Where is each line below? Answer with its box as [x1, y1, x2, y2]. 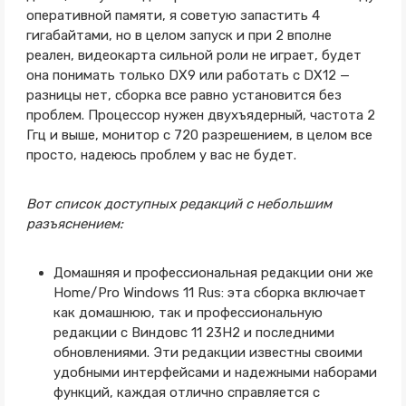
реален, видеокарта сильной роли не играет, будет [25, 47, 362, 63]
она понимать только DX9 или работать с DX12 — [25, 67, 350, 83]
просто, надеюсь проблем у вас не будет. [25, 147, 296, 163]
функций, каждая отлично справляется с [53, 384, 320, 401]
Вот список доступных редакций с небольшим [25, 196, 332, 212]
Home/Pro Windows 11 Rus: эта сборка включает [53, 285, 366, 301]
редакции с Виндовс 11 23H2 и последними [53, 324, 334, 341]
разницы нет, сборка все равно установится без [25, 87, 342, 103]
